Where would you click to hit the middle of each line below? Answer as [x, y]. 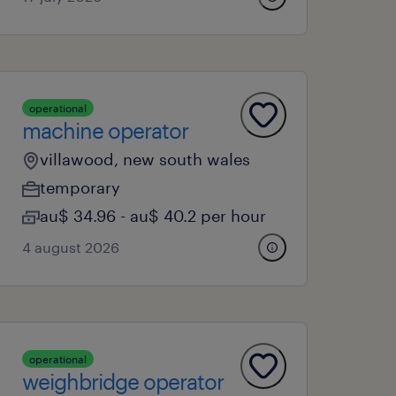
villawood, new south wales [145, 159]
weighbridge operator [123, 381]
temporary [80, 187]
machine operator [106, 130]
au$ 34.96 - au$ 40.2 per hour [153, 216]
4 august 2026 [71, 247]
